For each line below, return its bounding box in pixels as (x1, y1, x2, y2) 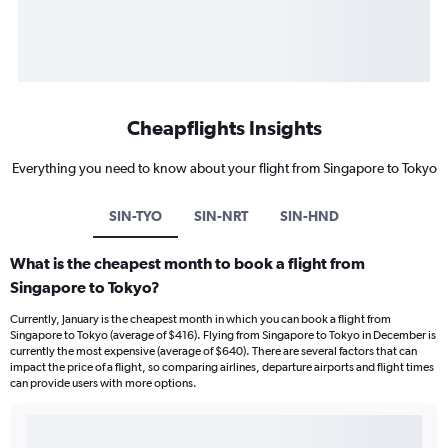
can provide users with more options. (10, 376, 197, 391)
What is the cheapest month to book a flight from (10, 254, 365, 273)
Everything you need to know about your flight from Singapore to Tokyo (11, 160, 437, 177)
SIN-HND (280, 208, 339, 225)
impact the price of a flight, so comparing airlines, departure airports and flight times (10, 360, 434, 375)
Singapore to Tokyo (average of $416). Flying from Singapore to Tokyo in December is (10, 328, 436, 343)
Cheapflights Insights (126, 116, 322, 140)
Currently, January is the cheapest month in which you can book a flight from (10, 312, 391, 327)
